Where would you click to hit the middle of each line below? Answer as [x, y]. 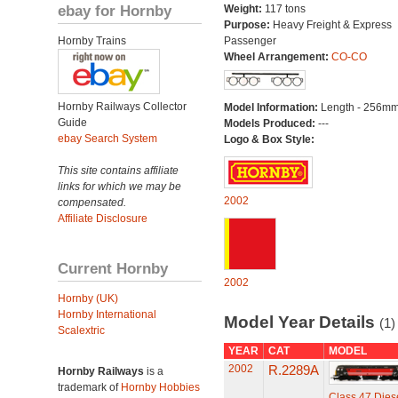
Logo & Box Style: [269, 139]
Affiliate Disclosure [103, 219]
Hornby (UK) [88, 298]
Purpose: [248, 25]
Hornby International [107, 314]
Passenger [250, 41]
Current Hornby [113, 268]
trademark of [89, 387]
